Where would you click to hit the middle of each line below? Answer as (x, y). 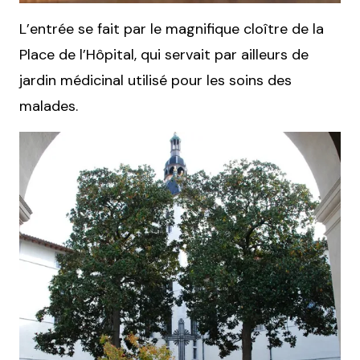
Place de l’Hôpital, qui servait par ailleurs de (164, 55)
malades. (49, 106)
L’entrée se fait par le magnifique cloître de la (172, 29)
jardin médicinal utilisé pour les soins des (155, 80)
